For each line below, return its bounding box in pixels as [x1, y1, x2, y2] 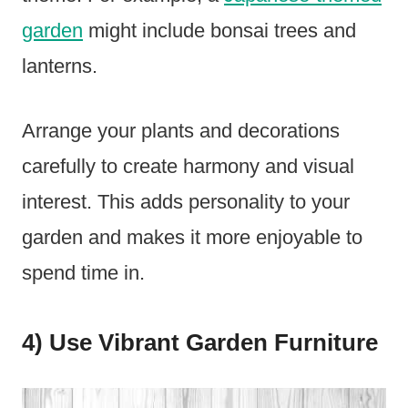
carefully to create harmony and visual [22, 154, 354, 178]
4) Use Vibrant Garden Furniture [22, 328, 378, 356]
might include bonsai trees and [83, 18, 356, 42]
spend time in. [22, 260, 145, 284]
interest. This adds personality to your [22, 189, 350, 213]
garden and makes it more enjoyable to [22, 225, 362, 249]
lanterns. [22, 54, 97, 77]
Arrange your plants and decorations [22, 118, 340, 142]
